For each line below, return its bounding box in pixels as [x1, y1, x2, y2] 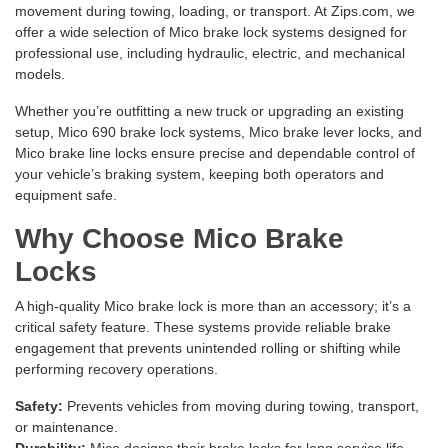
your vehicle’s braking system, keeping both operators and [15, 166, 384, 183]
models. [15, 66, 65, 83]
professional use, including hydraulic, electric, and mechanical [15, 45, 405, 62]
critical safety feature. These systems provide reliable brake [15, 319, 391, 336]
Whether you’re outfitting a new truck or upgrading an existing [15, 103, 404, 120]
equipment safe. [15, 187, 117, 204]
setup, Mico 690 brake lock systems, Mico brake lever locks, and [15, 124, 422, 141]
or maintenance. [15, 419, 118, 436]
